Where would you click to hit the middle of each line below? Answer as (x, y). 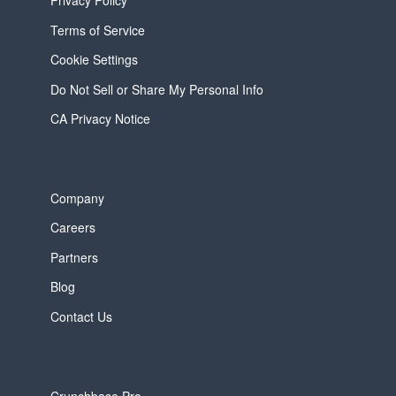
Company (77, 198)
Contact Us (81, 316)
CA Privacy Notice (100, 119)
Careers (72, 228)
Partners (74, 257)
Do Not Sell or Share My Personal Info (156, 89)
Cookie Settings (94, 60)
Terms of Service (97, 30)
